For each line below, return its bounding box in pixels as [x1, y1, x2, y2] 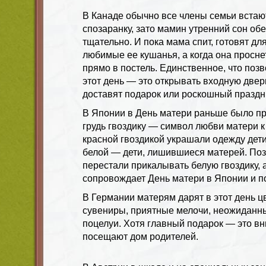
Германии [91, 192, 137, 202]
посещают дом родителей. [83, 231, 198, 242]
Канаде [91, 10, 123, 21]
